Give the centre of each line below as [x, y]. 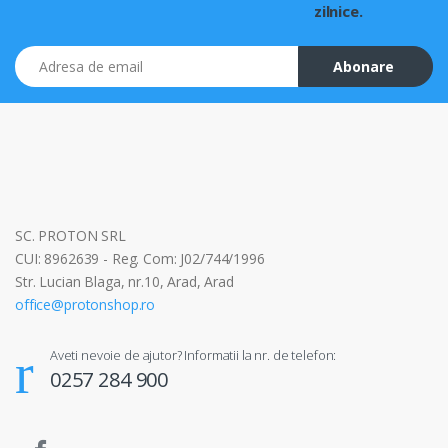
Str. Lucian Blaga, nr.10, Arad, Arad [124, 281]
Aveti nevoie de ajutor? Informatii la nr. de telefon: [193, 354]
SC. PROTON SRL [70, 235]
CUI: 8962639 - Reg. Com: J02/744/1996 [140, 258]
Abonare [363, 66]
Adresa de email [65, 55]
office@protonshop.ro [85, 304]
